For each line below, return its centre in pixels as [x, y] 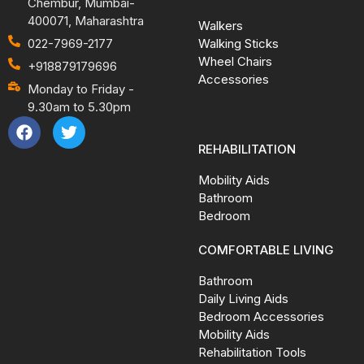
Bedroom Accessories [261, 317]
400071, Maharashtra [85, 21]
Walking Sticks [238, 44]
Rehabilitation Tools [252, 353]
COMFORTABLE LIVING [266, 250]
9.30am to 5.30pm [79, 107]
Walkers [221, 26]
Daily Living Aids [243, 299]
